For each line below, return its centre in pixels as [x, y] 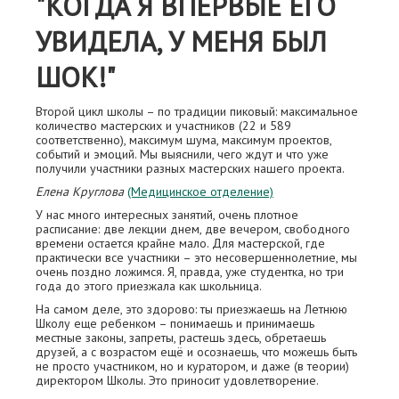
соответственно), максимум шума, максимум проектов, [183, 140]
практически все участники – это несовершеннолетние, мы [196, 257]
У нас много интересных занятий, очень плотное [167, 215]
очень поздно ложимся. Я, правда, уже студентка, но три [190, 272]
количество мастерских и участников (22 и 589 [163, 126]
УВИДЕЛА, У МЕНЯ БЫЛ [181, 41]
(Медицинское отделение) [200, 191]
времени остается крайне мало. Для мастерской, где [180, 243]
